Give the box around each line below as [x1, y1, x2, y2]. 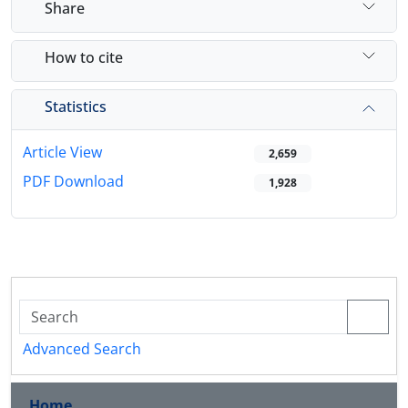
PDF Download [23, 171, 124, 192]
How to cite [45, 46, 123, 67]
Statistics [45, 96, 107, 117]
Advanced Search [23, 339, 141, 360]
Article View [23, 142, 102, 163]
